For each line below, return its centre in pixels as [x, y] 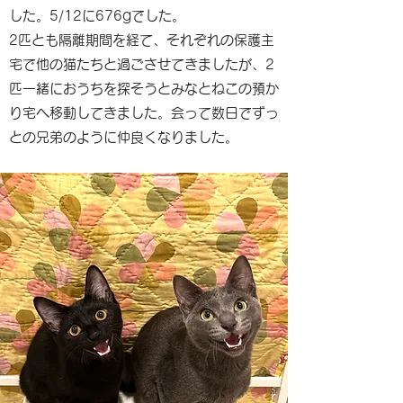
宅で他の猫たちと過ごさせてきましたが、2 [142, 64]
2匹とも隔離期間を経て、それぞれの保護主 [142, 40]
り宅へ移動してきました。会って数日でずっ [144, 113]
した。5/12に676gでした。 [97, 16]
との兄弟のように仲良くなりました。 [124, 137]
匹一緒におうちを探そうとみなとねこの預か [144, 89]
